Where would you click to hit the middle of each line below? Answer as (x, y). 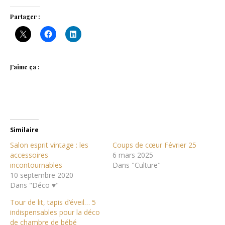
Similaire (24, 130)
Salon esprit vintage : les (49, 145)
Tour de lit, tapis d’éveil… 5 (53, 202)
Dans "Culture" (137, 165)
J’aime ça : (25, 67)
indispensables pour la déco (55, 212)
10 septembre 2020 (42, 175)
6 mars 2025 (133, 155)
